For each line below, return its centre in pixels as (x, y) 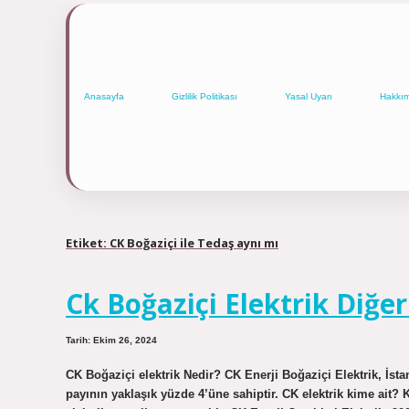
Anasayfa (104, 97)
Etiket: (88, 242)
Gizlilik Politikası (204, 97)
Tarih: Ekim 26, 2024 (111, 341)
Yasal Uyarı (309, 97)
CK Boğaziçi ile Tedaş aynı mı (194, 242)
